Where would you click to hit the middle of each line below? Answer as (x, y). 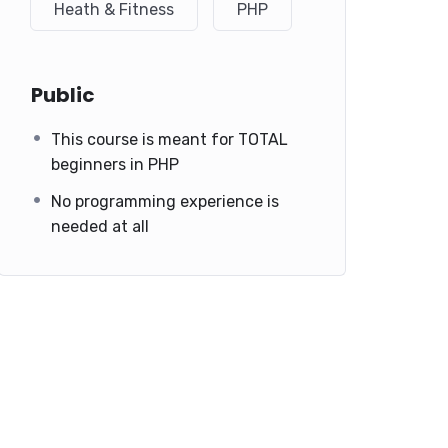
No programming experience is (165, 201)
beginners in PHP (115, 164)
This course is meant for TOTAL (169, 139)
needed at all (100, 226)
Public (63, 94)
